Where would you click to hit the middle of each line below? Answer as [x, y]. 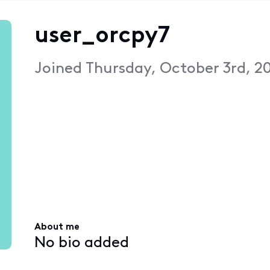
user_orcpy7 [102, 36]
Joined [60, 69]
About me [57, 228]
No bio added [81, 243]
